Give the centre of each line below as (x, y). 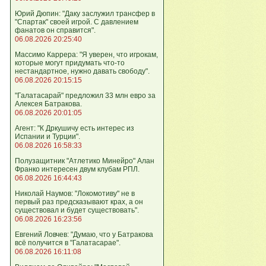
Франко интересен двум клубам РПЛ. (77, 169)
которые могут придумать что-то (70, 63)
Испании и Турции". (47, 137)
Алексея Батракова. (48, 104)
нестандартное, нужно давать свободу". (82, 71)
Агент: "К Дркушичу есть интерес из (75, 128)
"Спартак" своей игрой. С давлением (77, 22)
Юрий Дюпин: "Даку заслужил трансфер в (85, 14)
